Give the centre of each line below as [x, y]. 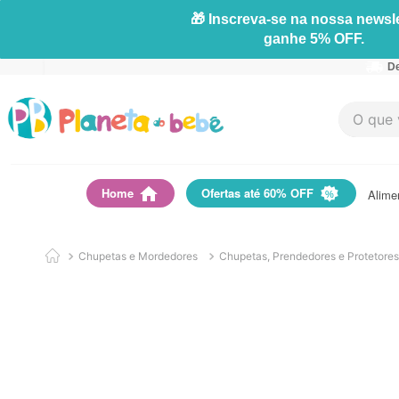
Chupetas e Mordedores [138, 256]
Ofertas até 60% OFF [257, 193]
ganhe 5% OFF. [313, 39]
